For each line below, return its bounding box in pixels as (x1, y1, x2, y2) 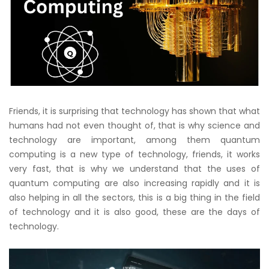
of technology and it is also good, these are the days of (9, 205, 260, 218)
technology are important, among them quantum (9, 133, 260, 146)
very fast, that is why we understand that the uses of (9, 162, 260, 175)
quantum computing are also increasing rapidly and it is (9, 177, 260, 189)
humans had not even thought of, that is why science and (9, 119, 260, 131)
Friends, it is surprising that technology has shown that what (9, 104, 260, 117)
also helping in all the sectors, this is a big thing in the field (9, 191, 260, 204)
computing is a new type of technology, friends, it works (9, 148, 260, 160)
